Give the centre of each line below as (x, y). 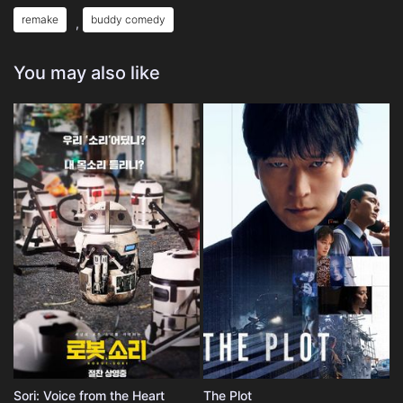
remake (40, 19)
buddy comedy (128, 19)
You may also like (87, 72)
